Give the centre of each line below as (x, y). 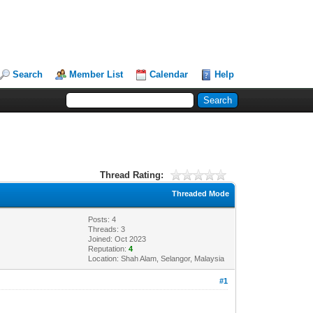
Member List (96, 74)
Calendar (169, 74)
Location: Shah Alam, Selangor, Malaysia (156, 258)
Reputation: (109, 248)
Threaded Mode (201, 193)
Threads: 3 (107, 229)
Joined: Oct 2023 (117, 239)
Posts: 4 (102, 219)
